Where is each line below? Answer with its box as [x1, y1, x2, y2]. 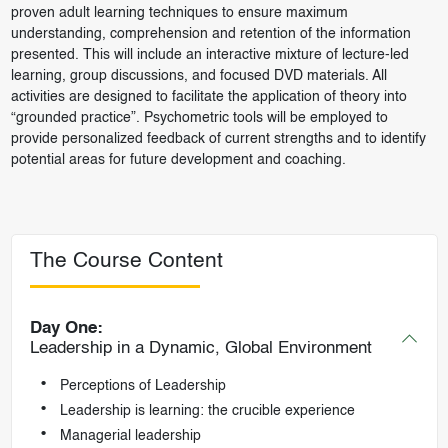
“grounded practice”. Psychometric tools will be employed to [10, 110, 388, 125]
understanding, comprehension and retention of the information [10, 26, 411, 41]
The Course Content [29, 250, 223, 272]
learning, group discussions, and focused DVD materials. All [10, 68, 387, 83]
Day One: [29, 320, 103, 338]
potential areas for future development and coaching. [10, 152, 346, 167]
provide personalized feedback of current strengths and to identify [10, 131, 426, 146]
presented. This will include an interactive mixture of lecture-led [10, 47, 409, 62]
